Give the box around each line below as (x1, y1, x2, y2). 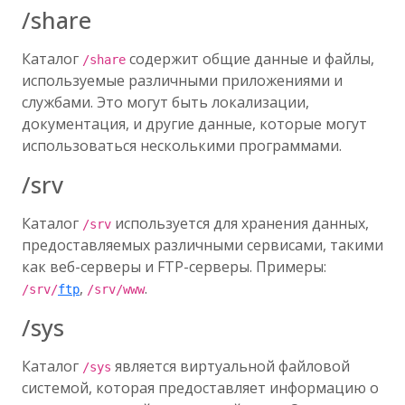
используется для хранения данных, (111, 213, 369, 233)
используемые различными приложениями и (22, 71, 343, 90)
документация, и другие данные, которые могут (22, 114, 367, 134)
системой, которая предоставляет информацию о (22, 378, 379, 398)
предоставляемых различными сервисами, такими (22, 235, 383, 255)
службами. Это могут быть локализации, (22, 92, 309, 112)
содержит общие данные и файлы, (126, 49, 374, 69)
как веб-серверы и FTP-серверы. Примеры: (22, 257, 326, 277)
